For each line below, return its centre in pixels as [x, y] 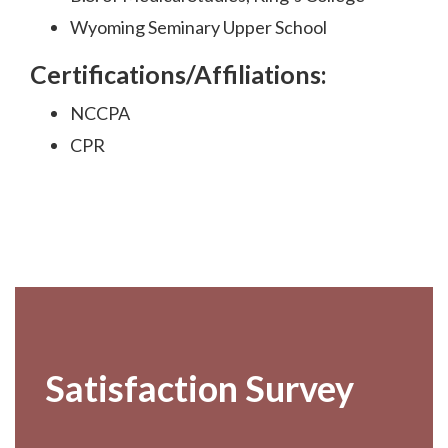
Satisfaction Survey [199, 388]
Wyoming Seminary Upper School [198, 27]
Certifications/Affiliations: [178, 74]
